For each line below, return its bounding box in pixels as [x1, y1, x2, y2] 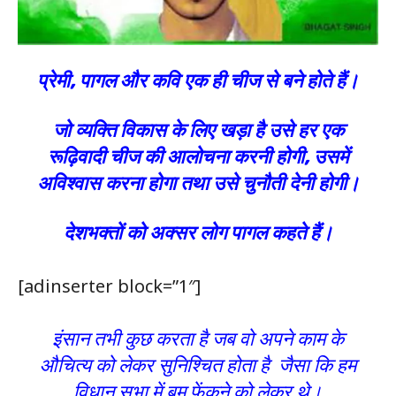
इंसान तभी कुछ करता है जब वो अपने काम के [52, 327, 344, 352]
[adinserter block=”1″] [18, 274, 201, 299]
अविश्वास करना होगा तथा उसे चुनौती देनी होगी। [36, 171, 360, 196]
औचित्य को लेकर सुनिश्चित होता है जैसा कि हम [40, 354, 356, 378]
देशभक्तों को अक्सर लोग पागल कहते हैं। [63, 221, 333, 246]
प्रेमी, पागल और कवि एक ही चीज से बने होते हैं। [37, 69, 359, 94]
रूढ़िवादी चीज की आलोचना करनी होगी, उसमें [48, 145, 348, 170]
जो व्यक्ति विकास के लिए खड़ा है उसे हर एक [52, 118, 344, 143]
